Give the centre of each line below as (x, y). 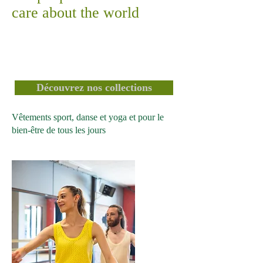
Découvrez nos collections (94, 87)
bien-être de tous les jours (59, 130)
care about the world (75, 12)
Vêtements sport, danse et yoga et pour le (88, 117)
